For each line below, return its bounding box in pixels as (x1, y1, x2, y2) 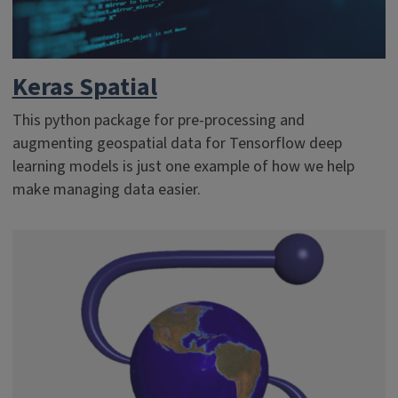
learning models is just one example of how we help (12, 155, 354, 178)
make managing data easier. (12, 179, 201, 201)
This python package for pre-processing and (12, 109, 305, 131)
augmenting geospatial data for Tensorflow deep (12, 132, 342, 155)
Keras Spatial (12, 69, 157, 105)
